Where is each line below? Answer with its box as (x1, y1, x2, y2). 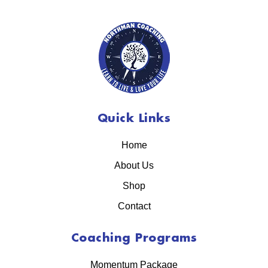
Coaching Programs (71, 232, 197, 245)
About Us (114, 160, 154, 171)
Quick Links (97, 112, 171, 126)
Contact (117, 201, 151, 212)
